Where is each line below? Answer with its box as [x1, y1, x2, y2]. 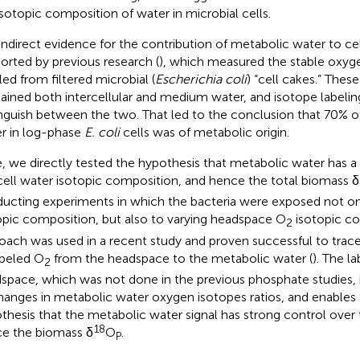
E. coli [84, 125, 120, 141]
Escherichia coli [154, 72, 247, 88]
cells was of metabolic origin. [119, 125, 289, 141]
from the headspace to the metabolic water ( [50, 250, 313, 266]
